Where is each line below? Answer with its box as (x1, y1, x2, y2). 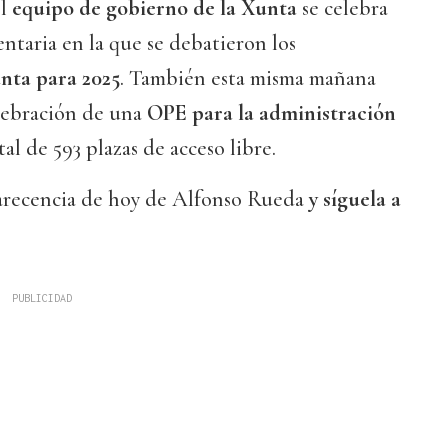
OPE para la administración (147, 100, 396, 127)
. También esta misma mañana (120, 65, 376, 92)
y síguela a (309, 186, 401, 213)
